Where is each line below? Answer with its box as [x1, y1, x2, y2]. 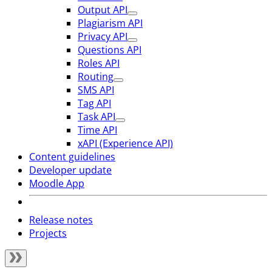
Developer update [29, 163, 112, 177]
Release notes [29, 213, 93, 226]
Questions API [78, 43, 141, 56]
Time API [78, 123, 117, 137]
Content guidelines [29, 150, 115, 163]
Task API [78, 110, 115, 123]
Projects [29, 226, 67, 240]
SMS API [78, 83, 114, 97]
